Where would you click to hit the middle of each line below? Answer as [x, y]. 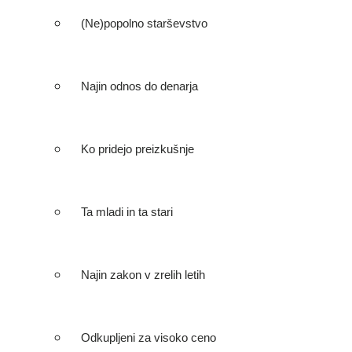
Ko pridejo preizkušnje [137, 149]
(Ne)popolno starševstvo [144, 23]
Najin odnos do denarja [139, 86]
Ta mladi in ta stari [127, 212]
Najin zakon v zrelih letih [143, 275]
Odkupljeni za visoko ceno [148, 337]
